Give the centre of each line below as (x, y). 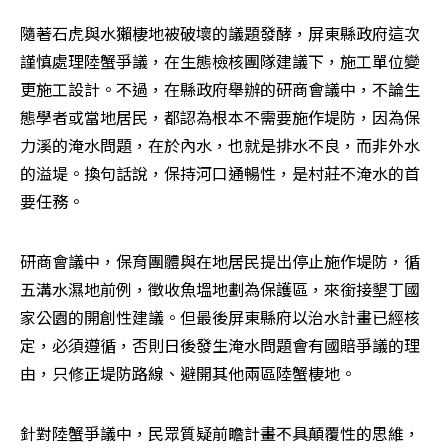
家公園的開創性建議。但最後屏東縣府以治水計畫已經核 (220, 317)
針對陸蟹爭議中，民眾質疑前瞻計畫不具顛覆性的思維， (220, 433)
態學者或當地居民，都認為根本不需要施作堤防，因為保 (220, 117)
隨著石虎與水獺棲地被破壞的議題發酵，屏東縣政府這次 (220, 33)
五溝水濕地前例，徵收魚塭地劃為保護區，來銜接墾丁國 (220, 289)
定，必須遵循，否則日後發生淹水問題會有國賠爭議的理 (220, 345)
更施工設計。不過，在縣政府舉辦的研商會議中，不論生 (220, 89)
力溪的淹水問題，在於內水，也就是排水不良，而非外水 (220, 145)
